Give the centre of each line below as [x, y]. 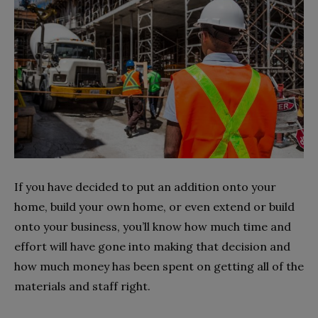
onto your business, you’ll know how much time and [153, 226]
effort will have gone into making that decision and [152, 246]
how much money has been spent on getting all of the [159, 266]
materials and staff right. [82, 286]
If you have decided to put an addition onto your [145, 186]
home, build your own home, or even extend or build [154, 206]
